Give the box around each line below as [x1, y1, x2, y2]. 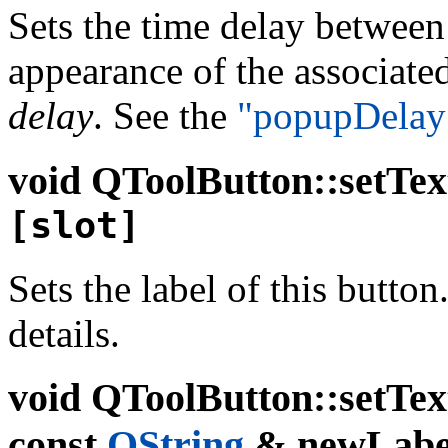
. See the [93, 94, 237, 138]
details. [8, 311, 120, 355]
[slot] [8, 204, 140, 248]
